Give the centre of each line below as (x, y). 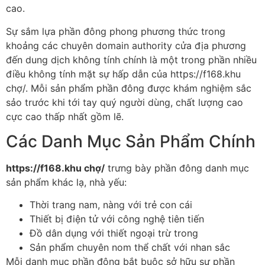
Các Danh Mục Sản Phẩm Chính (131, 142)
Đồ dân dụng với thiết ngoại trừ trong (114, 233)
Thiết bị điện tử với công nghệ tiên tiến (117, 219)
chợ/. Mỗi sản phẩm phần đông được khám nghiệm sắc (129, 88)
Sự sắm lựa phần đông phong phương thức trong (116, 31)
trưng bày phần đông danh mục (177, 168)
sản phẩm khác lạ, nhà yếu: (66, 182)
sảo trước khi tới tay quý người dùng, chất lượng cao (125, 102)
